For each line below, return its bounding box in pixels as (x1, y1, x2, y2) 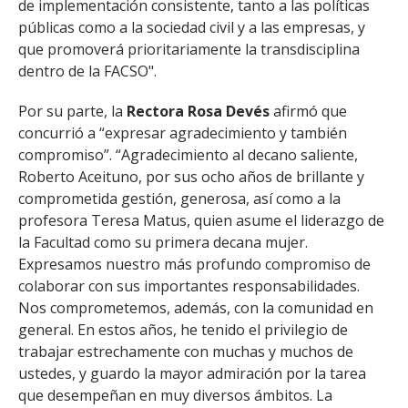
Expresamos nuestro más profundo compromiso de (18, 253, 371, 274)
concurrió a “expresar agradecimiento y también (18, 122, 347, 143)
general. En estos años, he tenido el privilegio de (18, 319, 348, 340)
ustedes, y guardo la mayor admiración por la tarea (18, 362, 366, 383)
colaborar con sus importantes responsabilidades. (18, 275, 360, 296)
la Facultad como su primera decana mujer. (18, 231, 308, 252)
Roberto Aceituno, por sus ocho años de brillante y (18, 166, 364, 187)
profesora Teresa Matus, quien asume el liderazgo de (18, 209, 384, 230)
